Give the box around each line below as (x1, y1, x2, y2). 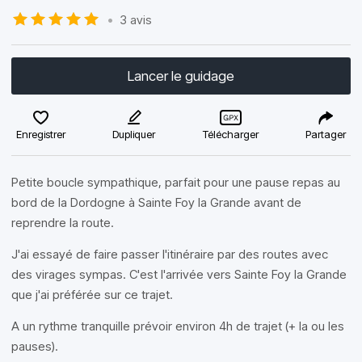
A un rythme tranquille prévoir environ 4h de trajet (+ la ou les (11, 318, 344, 334)
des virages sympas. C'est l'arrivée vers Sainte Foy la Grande (11, 267, 347, 282)
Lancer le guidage (128, 68, 234, 84)
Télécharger (202, 128, 259, 141)
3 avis (120, 11, 152, 27)
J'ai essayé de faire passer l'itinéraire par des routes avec (11, 246, 328, 262)
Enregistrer (16, 128, 65, 141)
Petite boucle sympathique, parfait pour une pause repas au (11, 175, 340, 190)
